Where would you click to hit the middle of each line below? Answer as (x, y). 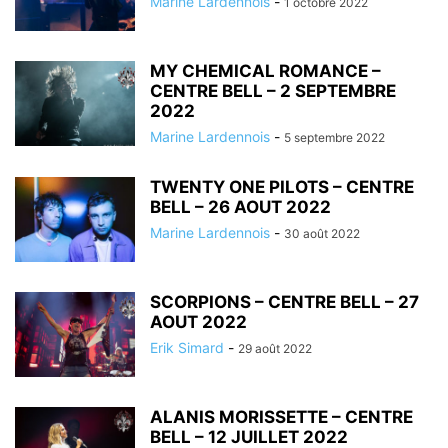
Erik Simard (187, 347)
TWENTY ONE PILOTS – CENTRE (282, 187)
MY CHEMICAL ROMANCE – (265, 71)
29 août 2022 (275, 348)
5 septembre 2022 (334, 137)
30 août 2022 (322, 233)
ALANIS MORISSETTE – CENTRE (281, 417)
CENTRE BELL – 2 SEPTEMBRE (273, 91)
